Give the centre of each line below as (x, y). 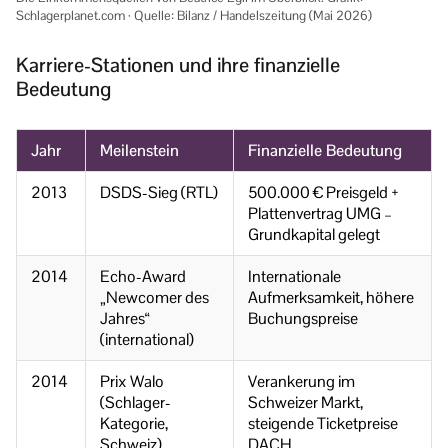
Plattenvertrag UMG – (320, 213)
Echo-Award (143, 276)
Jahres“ (125, 318)
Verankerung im (301, 381)
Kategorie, (134, 423)
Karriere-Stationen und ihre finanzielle (178, 64)
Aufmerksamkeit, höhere (331, 297)
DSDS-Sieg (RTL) (159, 192)
